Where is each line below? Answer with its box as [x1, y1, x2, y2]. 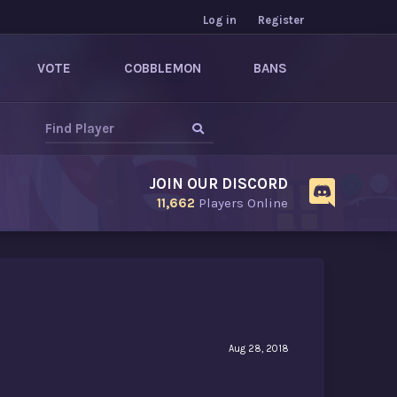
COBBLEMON [123, 60, 201, 76]
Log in [203, 13, 237, 27]
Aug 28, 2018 [229, 343, 289, 355]
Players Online [195, 195, 288, 211]
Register [258, 13, 305, 27]
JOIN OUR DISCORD [149, 175, 288, 192]
